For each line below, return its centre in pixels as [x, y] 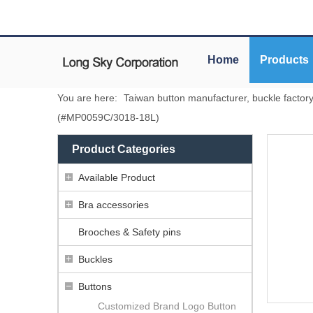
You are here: [87, 97]
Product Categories [124, 149]
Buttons [95, 286]
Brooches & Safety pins [130, 232]
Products [284, 59]
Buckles [95, 259]
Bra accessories [114, 204]
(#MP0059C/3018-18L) [108, 117]
